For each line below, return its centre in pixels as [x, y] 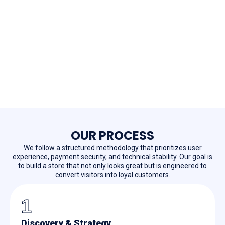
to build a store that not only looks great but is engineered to [113, 166]
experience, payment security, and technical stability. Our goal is [113, 157]
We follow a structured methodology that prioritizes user [113, 148]
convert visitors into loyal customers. [113, 175]
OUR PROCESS [113, 136]
